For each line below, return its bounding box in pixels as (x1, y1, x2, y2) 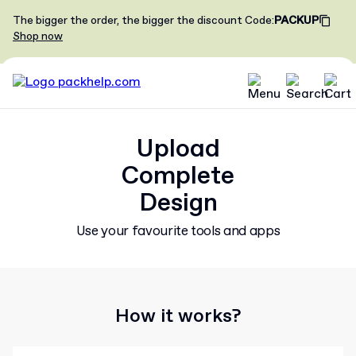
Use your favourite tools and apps (75, 222, 281, 241)
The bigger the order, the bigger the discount (13, 14, 242, 28)
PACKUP (274, 14, 319, 28)
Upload (136, 133, 220, 166)
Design (138, 187, 218, 220)
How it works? (114, 304, 242, 329)
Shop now (13, 29, 63, 44)
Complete (122, 160, 234, 193)
